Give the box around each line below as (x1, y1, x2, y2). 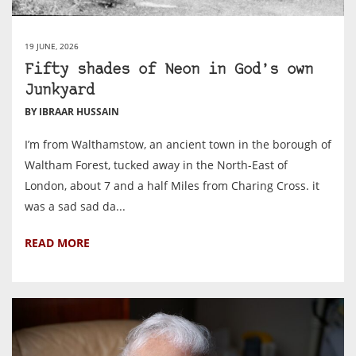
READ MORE (25, 235, 90, 251)
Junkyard (25, 83, 95, 99)
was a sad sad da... (25, 199, 126, 215)
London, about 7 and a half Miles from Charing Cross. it (25, 178, 319, 194)
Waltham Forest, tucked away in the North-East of (25, 157, 288, 173)
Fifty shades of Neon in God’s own (25, 63, 313, 79)
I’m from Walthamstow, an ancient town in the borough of (25, 137, 331, 153)
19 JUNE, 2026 (25, 41, 79, 52)
